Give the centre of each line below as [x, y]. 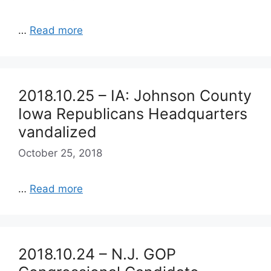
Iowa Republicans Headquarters [133, 113]
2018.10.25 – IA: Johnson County [135, 95]
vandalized [57, 132]
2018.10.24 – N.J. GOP [97, 254]
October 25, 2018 [60, 153]
